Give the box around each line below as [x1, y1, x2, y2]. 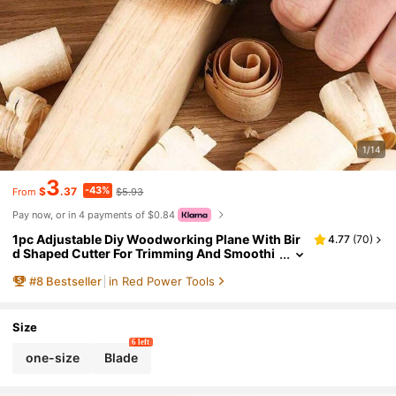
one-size [25, 350, 80, 366]
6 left [132, 337, 150, 346]
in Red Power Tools [108, 273, 215, 288]
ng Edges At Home [12, 260, 124, 276]
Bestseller [45, 273, 102, 288]
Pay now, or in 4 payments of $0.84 [12, 209, 176, 222]
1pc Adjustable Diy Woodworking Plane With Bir [12, 232, 301, 247]
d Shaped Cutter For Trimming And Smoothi [12, 246, 276, 262]
